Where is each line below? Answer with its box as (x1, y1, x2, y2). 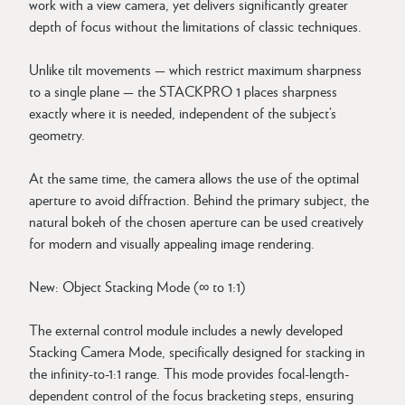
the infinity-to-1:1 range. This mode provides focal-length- (29, 363, 349, 383)
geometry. (29, 124, 85, 145)
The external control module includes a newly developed (29, 319, 343, 340)
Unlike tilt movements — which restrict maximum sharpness (29, 59, 362, 80)
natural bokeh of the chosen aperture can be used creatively (29, 211, 363, 231)
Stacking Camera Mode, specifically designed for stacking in (29, 341, 365, 362)
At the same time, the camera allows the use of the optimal (29, 167, 359, 188)
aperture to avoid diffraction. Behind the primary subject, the (29, 189, 369, 210)
